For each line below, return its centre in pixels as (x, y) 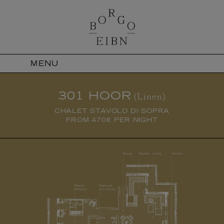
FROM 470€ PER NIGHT (112, 120)
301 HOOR (95, 95)
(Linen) (150, 97)
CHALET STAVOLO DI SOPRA (112, 111)
